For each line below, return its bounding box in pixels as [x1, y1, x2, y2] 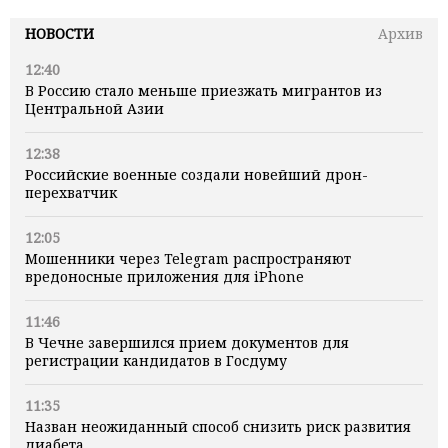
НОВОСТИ [25, 23, 94, 43]
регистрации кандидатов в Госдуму [25, 350, 287, 370]
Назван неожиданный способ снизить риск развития [25, 416, 411, 436]
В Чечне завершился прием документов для [25, 332, 349, 352]
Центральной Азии [25, 98, 164, 118]
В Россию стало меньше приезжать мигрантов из [25, 80, 382, 100]
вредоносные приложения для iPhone [25, 266, 304, 286]
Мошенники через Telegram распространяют [25, 248, 351, 268]
